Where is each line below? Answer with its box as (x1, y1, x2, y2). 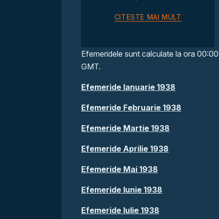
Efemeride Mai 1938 (81, 164, 158, 174)
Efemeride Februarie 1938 (81, 103, 181, 112)
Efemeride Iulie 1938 (81, 205, 159, 215)
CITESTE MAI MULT (114, 13, 182, 21)
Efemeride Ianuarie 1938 (81, 82, 175, 92)
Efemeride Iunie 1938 (81, 185, 162, 195)
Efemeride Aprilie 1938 (81, 144, 169, 153)
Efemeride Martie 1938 (81, 123, 170, 133)
